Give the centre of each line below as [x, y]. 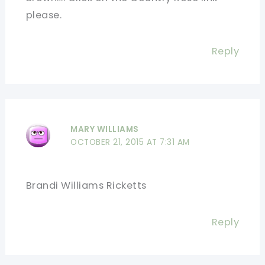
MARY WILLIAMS [105, 130]
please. [44, 15]
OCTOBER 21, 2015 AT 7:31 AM [130, 143]
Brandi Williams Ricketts [86, 186]
